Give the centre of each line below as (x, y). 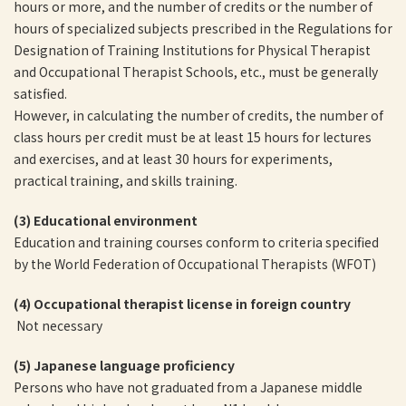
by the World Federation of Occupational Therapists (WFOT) (195, 264)
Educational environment (116, 220)
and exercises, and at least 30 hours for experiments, (173, 159)
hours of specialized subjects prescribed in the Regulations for (203, 28)
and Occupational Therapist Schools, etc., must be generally (196, 72)
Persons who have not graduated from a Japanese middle (188, 387)
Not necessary (58, 325)
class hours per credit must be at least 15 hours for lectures (193, 137)
